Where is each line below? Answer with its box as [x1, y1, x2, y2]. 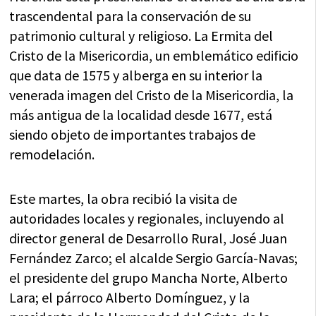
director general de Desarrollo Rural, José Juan [9, 229, 288, 247]
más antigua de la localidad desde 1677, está [9, 106, 273, 123]
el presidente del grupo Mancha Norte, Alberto [9, 269, 288, 286]
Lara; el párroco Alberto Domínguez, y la [9, 288, 250, 306]
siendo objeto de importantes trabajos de [9, 126, 256, 143]
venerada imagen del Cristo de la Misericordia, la [9, 86, 294, 104]
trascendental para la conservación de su [9, 7, 252, 25]
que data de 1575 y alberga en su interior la [9, 66, 263, 84]
